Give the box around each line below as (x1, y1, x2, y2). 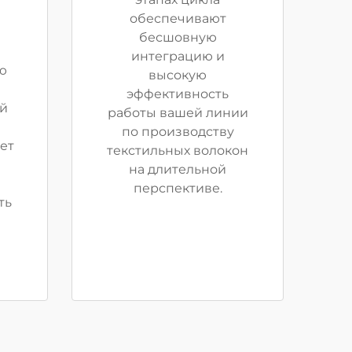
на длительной (129, 162, 226, 177)
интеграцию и (130, 49, 225, 64)
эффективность (126, 86, 229, 101)
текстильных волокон (107, 143, 248, 158)
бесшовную (138, 30, 217, 45)
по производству (121, 124, 234, 139)
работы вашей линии (107, 105, 248, 120)
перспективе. (133, 181, 222, 196)
